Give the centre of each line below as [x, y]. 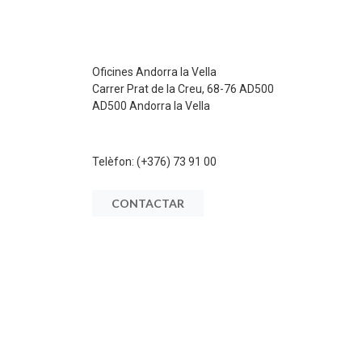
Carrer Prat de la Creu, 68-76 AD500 [183, 89]
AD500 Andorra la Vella [151, 106]
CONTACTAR [148, 203]
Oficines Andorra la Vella [154, 72]
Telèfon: [114, 162]
